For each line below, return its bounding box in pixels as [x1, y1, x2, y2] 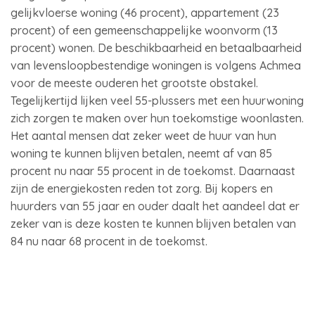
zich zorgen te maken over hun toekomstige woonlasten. [11, 111, 304, 125]
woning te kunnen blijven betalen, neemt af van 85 [11, 146, 272, 160]
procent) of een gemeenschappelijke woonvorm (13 [11, 23, 278, 37]
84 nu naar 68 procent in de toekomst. [11, 234, 207, 248]
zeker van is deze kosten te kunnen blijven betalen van [11, 217, 296, 231]
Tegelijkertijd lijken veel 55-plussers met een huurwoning [11, 94, 304, 108]
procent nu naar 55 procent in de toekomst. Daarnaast [11, 164, 295, 178]
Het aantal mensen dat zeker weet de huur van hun [11, 129, 276, 143]
